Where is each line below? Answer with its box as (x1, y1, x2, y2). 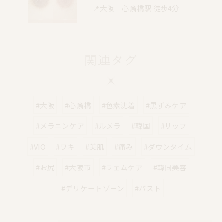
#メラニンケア (35, 120, 84, 131)
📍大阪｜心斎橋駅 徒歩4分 (92, 2, 179, 13)
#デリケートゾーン (61, 183, 124, 194)
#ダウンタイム (144, 141, 192, 152)
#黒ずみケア (145, 100, 187, 111)
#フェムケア (101, 162, 143, 173)
